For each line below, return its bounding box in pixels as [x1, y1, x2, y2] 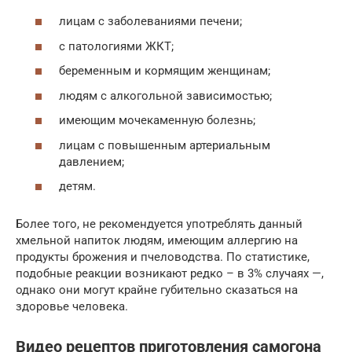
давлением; [59, 154, 124, 169]
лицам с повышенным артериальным [59, 137, 270, 152]
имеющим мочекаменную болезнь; [59, 113, 255, 128]
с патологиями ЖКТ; [59, 38, 174, 53]
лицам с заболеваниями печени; [59, 14, 242, 29]
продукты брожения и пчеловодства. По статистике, [16, 250, 310, 265]
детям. [59, 179, 96, 194]
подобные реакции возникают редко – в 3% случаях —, [16, 266, 324, 281]
